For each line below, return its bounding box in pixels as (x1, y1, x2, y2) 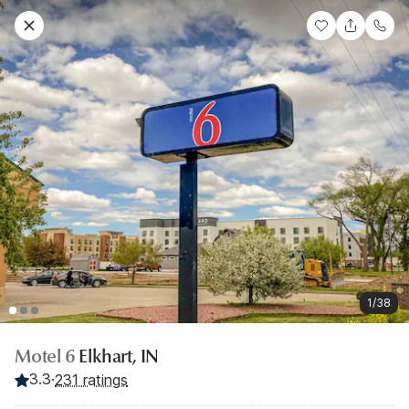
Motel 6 (15, 344, 79, 368)
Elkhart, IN (79, 344, 160, 368)
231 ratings (55, 370, 128, 389)
